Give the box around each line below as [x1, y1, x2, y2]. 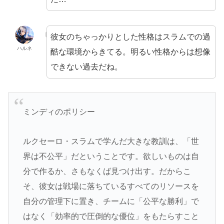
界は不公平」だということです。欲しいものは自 [22, 151, 199, 160]
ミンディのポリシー [22, 107, 95, 116]
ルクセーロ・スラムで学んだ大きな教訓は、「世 [22, 136, 199, 145]
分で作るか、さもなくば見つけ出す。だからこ [22, 166, 191, 175]
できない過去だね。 [50, 62, 122, 71]
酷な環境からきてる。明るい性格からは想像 [50, 47, 210, 56]
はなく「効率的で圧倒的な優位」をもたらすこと [22, 211, 199, 220]
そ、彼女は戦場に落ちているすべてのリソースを [22, 181, 199, 190]
